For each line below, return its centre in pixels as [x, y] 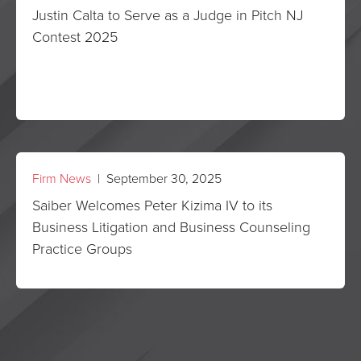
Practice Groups [82, 248]
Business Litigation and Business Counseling [171, 226]
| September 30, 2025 [156, 178]
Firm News [62, 178]
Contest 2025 [75, 36]
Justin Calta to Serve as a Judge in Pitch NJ [168, 15]
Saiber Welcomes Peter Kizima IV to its [152, 205]
